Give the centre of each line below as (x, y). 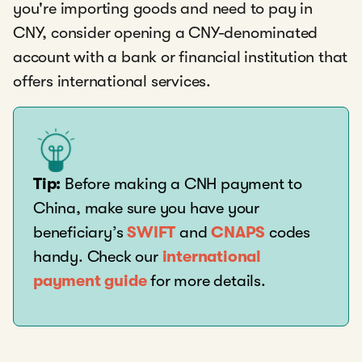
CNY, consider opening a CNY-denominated (166, 33)
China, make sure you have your (147, 208)
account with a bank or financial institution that (181, 57)
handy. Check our (98, 257)
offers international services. (112, 81)
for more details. (206, 281)
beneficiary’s (80, 232)
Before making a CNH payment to (182, 184)
